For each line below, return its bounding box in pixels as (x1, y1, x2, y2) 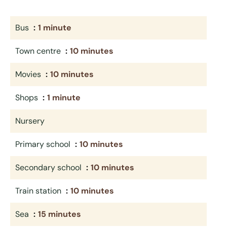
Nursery (15, 116, 45, 126)
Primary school (15, 139, 72, 149)
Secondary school (15, 162, 84, 173)
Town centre (15, 46, 63, 56)
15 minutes (38, 209, 81, 219)
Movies (15, 69, 43, 80)
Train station (15, 185, 63, 196)
